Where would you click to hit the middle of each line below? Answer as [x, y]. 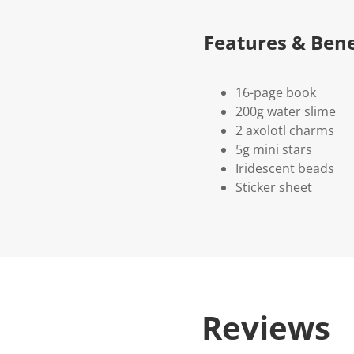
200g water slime [286, 112]
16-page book [276, 93]
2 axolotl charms [285, 131]
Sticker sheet [274, 188]
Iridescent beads [285, 169]
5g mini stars [274, 150]
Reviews [266, 328]
